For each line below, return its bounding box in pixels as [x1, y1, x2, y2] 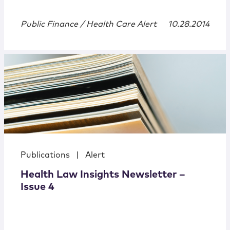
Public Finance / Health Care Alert [21, 20, 157, 29]
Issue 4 [21, 182, 54, 193]
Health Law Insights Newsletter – [21, 169, 185, 180]
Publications [21, 151, 70, 160]
